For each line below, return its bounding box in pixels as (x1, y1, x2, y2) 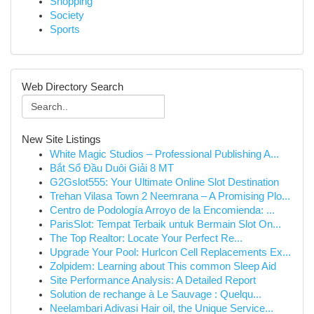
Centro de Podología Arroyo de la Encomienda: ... (50, 205, 275, 216)
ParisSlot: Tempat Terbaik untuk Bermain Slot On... (50, 219, 281, 230)
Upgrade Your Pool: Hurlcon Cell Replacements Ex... (50, 247, 291, 258)
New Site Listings (22, 134, 101, 145)
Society (50, 10, 84, 21)
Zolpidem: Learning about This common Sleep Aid (50, 261, 276, 272)
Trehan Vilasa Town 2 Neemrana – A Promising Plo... (50, 191, 290, 202)
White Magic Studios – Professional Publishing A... (50, 149, 279, 160)
